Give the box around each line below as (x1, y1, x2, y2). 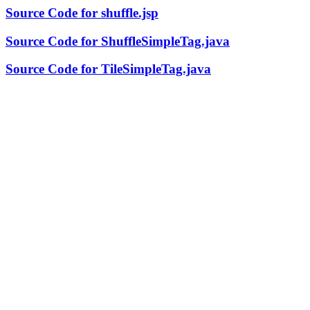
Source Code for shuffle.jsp (6, 6, 158, 20)
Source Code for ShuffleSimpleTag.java (6, 33, 230, 48)
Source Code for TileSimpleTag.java (6, 62, 211, 77)
